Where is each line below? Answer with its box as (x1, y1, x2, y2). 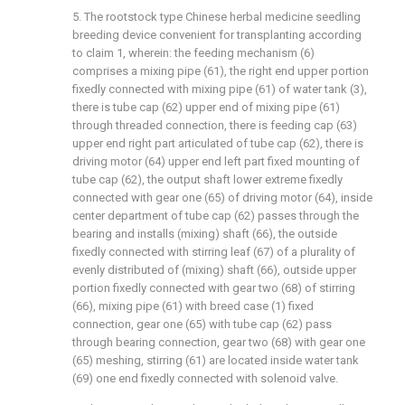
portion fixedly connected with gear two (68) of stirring (72, 281, 355, 295)
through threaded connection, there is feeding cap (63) (72, 118, 357, 132)
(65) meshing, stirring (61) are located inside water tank (72, 353, 359, 367)
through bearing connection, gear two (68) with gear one (72, 335, 365, 349)
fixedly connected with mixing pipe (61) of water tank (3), (72, 82, 367, 96)
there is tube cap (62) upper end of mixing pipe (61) (72, 100, 340, 114)
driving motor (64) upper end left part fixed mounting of (72, 155, 360, 168)
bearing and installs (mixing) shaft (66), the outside (72, 227, 337, 240)
